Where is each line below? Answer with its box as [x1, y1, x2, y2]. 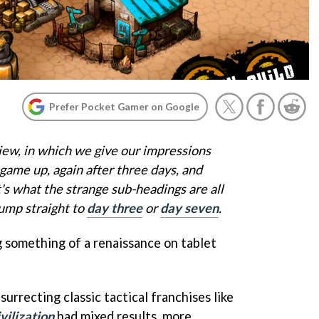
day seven [160, 200, 219, 216]
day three [87, 200, 142, 216]
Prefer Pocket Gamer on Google [49, 100, 199, 113]
